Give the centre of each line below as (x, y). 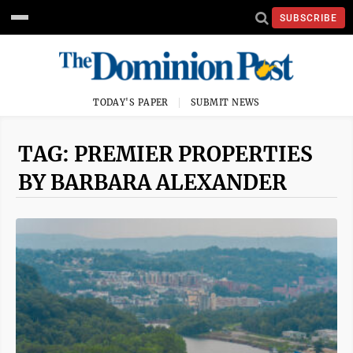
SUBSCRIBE (308, 18)
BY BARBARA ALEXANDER (152, 182)
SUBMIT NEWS (225, 102)
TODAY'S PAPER (131, 102)
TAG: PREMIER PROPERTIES (165, 154)
